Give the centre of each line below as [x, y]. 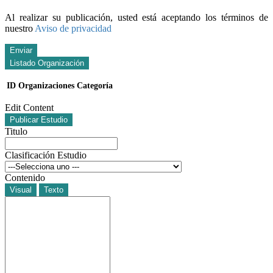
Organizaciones [46, 85]
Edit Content [29, 107]
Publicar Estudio [39, 119]
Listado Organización [47, 63]
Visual [21, 190]
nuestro [20, 28]
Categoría [95, 85]
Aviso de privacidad [73, 28]
